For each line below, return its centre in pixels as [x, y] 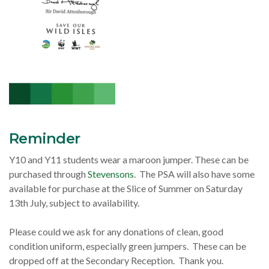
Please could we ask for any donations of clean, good [116, 232]
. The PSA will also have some [194, 174]
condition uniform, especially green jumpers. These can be [128, 246]
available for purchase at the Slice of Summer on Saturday [126, 189]
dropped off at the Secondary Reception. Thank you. [117, 261]
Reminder [45, 139]
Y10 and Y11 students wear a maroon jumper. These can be [129, 160]
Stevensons [111, 174]
